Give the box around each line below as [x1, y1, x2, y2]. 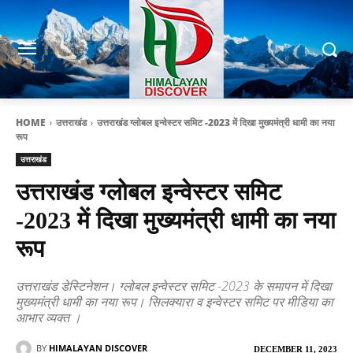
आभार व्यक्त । [16, 309, 81, 327]
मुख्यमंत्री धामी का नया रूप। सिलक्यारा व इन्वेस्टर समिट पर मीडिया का [16, 293, 333, 311]
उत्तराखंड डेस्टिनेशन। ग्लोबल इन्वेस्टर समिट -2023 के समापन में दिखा [16, 277, 332, 295]
